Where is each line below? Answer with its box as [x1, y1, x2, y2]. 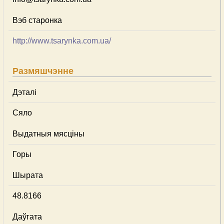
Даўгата [12, 212, 42, 221]
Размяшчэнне [12, 66, 73, 76]
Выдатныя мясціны [12, 129, 84, 138]
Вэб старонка [12, 16, 62, 24]
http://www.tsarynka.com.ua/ [12, 36, 111, 45]
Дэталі [12, 88, 36, 96]
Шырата [12, 171, 43, 179]
